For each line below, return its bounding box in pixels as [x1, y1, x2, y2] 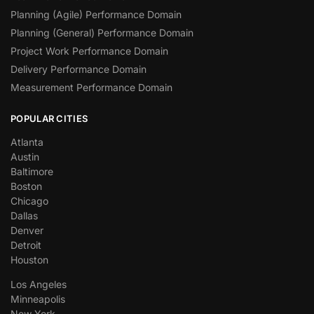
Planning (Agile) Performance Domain [11, 8, 182, 21]
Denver [11, 224, 43, 236]
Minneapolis [11, 292, 65, 305]
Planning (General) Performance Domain [11, 27, 193, 39]
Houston [11, 253, 48, 266]
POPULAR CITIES [11, 113, 88, 125]
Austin [11, 150, 39, 163]
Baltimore [11, 165, 53, 177]
